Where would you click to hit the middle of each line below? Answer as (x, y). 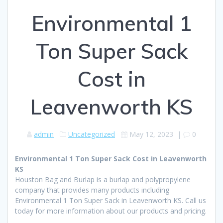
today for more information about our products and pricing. (111, 211)
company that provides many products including (92, 190)
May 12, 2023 (151, 134)
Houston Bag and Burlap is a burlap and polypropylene (103, 179)
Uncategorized (92, 134)
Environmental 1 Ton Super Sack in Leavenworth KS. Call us (111, 200)
